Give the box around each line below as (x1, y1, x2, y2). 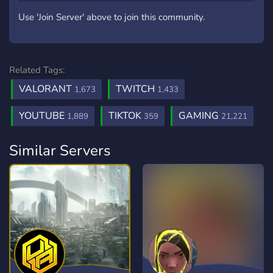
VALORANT (19, 82, 74, 96)
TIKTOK (108, 109, 144, 122)
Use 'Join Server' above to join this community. (18, 11, 205, 23)
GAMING (179, 109, 221, 122)
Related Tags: (9, 64, 65, 76)
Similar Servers (9, 141, 111, 160)
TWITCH (116, 82, 157, 96)
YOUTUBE (19, 109, 67, 122)
